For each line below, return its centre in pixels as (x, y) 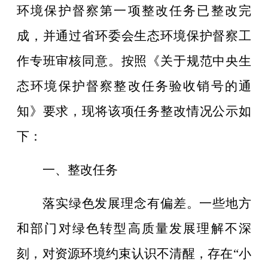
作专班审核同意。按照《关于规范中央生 (134, 61)
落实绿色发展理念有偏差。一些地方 (147, 203)
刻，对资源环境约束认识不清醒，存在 (125, 253)
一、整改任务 (80, 170)
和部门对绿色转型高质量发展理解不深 (134, 228)
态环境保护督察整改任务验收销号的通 (134, 86)
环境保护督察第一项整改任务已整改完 (134, 10)
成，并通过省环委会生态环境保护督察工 (134, 36)
